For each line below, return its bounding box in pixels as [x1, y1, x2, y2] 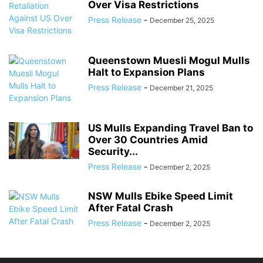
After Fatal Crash [88, 202, 173, 214]
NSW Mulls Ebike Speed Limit [88, 190, 233, 202]
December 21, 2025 [150, 83, 213, 92]
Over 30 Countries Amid [88, 134, 208, 146]
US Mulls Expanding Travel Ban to [88, 122, 253, 134]
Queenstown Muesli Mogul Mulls [88, 55, 250, 66]
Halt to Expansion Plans [88, 66, 205, 78]
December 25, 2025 [150, 16, 214, 25]
